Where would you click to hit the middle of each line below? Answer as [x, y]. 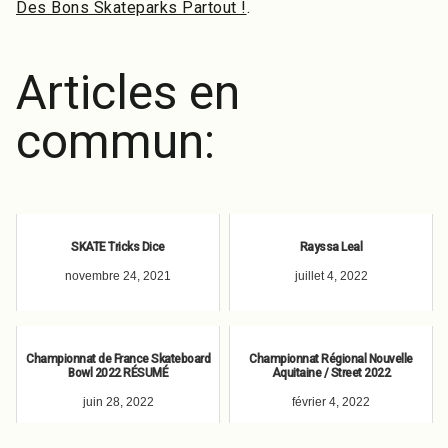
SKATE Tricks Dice [118, 246]
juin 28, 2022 [118, 401]
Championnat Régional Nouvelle [331, 358]
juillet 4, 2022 [331, 275]
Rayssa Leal [331, 246]
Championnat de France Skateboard [118, 358]
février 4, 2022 [331, 401]
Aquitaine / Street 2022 [331, 372]
